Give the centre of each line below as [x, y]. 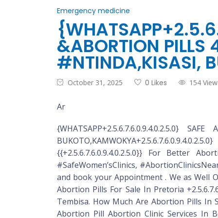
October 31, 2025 [95, 82]
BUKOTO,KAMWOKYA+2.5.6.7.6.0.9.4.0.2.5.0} [135, 141]
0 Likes [156, 83]
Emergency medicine [93, 11]
